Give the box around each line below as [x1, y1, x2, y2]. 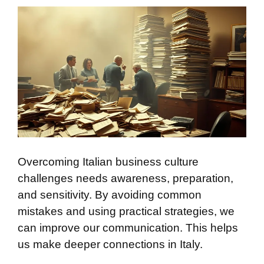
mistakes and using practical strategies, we [18, 205, 235, 218]
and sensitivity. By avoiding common [18, 189, 202, 202]
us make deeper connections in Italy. [18, 238, 203, 251]
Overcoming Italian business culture [18, 156, 199, 169]
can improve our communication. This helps [18, 222, 238, 235]
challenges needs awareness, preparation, [18, 172, 233, 185]
